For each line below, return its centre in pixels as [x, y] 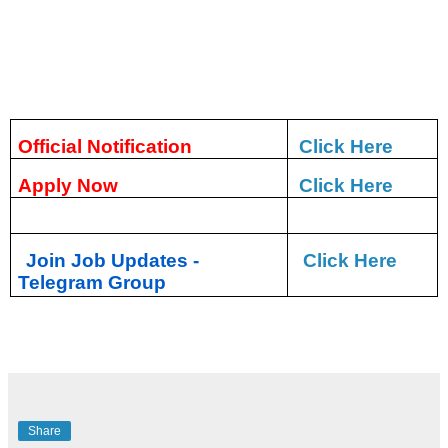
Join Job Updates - [113, 260]
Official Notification [105, 146]
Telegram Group [92, 282]
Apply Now [68, 185]
